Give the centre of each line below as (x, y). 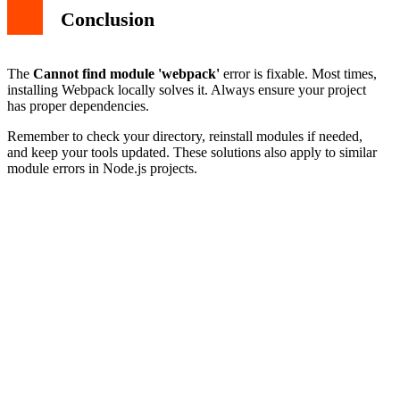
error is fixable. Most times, (298, 73)
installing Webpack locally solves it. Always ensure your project (187, 89)
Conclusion (108, 20)
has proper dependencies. (78, 105)
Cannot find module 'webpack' (126, 73)
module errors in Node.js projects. (102, 168)
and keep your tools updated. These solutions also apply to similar (192, 152)
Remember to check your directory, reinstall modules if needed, (185, 136)
